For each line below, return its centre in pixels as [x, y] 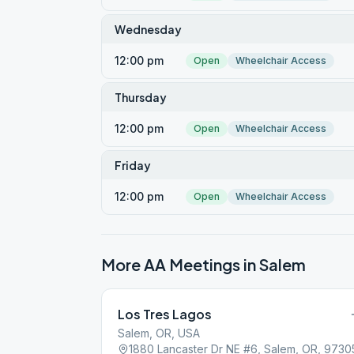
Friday [133, 165]
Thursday [141, 97]
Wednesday [148, 29]
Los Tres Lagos [165, 314]
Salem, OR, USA [159, 333]
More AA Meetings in [180, 264]
